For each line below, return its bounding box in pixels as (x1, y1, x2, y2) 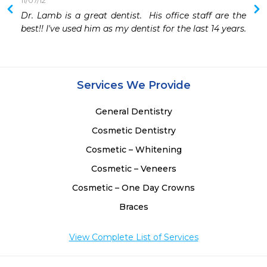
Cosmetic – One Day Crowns (72, 182, 195, 194)
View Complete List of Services (69, 232, 198, 243)
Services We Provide (76, 79, 191, 92)
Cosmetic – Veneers (91, 163, 176, 175)
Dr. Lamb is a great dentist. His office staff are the (21, 10, 246, 21)
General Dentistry (95, 106, 172, 117)
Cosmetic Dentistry (91, 125, 176, 136)
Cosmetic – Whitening (85, 144, 182, 156)
